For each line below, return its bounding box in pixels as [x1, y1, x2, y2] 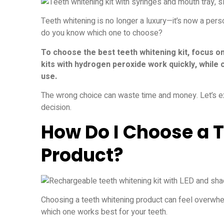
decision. [41, 101, 71, 114]
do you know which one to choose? [41, 27, 162, 39]
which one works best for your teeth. [41, 205, 167, 218]
